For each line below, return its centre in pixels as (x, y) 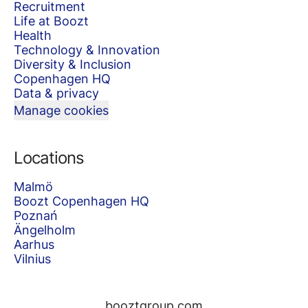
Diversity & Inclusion (73, 64)
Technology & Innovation (87, 50)
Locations (49, 158)
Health (33, 35)
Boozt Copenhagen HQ (81, 201)
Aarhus (34, 244)
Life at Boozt (51, 21)
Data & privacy (56, 93)
